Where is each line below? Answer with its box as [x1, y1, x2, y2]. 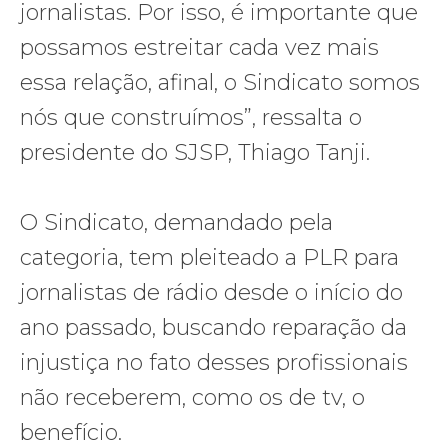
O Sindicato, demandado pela [20, 208, 333, 236]
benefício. [20, 418, 122, 446]
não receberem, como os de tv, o [20, 383, 365, 411]
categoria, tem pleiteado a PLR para [20, 243, 399, 271]
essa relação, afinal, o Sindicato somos [20, 68, 420, 96]
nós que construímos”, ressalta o [20, 103, 362, 131]
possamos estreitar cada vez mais [20, 33, 379, 61]
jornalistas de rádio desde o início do [20, 278, 403, 306]
